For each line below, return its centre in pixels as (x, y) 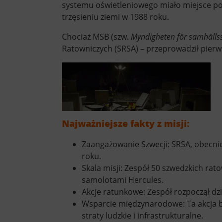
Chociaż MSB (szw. (96, 37)
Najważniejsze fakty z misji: (125, 123)
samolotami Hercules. (122, 180)
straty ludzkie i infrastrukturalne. (142, 216)
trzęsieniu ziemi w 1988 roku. (115, 17)
